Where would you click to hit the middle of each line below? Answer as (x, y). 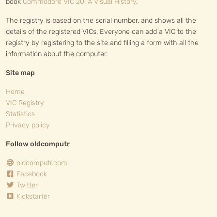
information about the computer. (57, 54)
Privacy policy (28, 125)
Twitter (26, 185)
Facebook (31, 174)
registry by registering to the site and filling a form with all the (102, 43)
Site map (20, 73)
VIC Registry (25, 103)
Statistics (20, 114)
